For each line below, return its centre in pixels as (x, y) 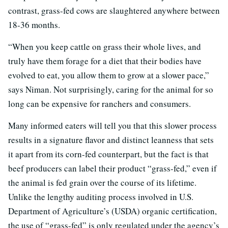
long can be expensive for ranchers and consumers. (99, 103)
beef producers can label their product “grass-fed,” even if (112, 168)
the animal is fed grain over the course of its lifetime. (102, 182)
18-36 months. (34, 24)
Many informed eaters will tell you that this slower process (112, 125)
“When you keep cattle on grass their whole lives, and (105, 46)
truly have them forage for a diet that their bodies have (105, 61)
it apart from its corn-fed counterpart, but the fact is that (108, 154)
